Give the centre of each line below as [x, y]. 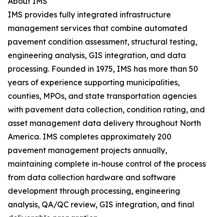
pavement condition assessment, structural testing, [102, 42]
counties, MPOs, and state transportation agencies [102, 96]
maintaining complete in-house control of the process [107, 164]
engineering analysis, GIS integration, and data [97, 55]
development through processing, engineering [94, 191]
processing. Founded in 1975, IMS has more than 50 [103, 69]
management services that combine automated [98, 28]
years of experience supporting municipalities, [94, 83]
